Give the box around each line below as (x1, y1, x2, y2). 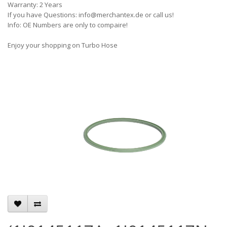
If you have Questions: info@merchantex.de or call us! (8, 10, 174, 19)
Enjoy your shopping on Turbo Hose (8, 41, 118, 50)
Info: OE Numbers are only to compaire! (8, 20, 128, 29)
